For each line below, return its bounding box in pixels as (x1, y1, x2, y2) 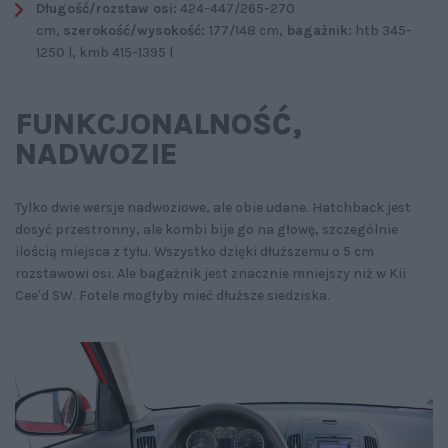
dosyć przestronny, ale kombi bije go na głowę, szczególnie (15, 221, 398, 239)
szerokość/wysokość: (63, 22, 209, 40)
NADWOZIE (15, 136, 178, 173)
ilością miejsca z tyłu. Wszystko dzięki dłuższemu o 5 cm (15, 243, 374, 261)
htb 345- (352, 22, 412, 40)
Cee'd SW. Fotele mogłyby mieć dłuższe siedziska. (15, 287, 330, 305)
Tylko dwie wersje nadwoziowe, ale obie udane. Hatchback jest (15, 199, 411, 217)
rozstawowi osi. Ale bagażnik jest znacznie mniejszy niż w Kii (15, 265, 406, 283)
